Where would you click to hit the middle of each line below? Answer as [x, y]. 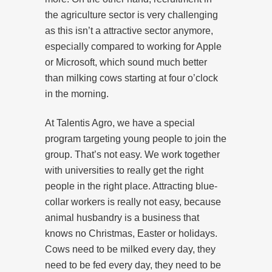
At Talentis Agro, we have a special [120, 123]
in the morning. [77, 93]
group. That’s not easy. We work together [132, 154]
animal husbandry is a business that [122, 217]
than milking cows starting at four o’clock [131, 78]
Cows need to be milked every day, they [130, 249]
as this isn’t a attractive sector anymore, [129, 30]
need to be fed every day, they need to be [133, 265]
